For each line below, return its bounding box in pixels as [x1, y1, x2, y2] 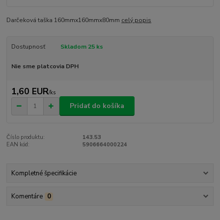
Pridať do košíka [70, 101, 124, 111]
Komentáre [11, 192, 43, 201]
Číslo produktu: [6, 134, 45, 141]
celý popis [121, 16, 152, 25]
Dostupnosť [11, 43, 45, 51]
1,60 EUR [11, 85, 49, 97]
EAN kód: [6, 141, 30, 149]
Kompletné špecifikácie [11, 168, 77, 178]
